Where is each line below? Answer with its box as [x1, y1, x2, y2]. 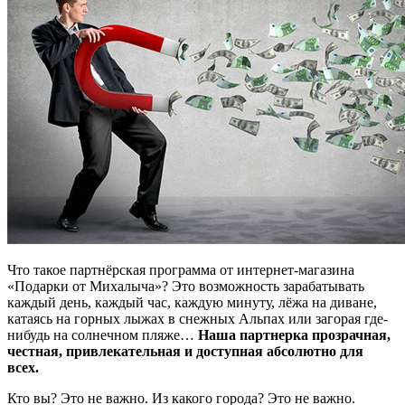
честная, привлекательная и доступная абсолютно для [7, 343, 363, 359]
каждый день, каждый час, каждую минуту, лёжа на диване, [7, 294, 377, 310]
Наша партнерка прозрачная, [198, 326, 391, 343]
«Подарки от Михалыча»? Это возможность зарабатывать [7, 278, 364, 294]
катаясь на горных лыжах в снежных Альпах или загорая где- [7, 310, 388, 326]
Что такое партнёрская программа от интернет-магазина [7, 261, 354, 278]
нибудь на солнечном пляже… [7, 326, 198, 343]
